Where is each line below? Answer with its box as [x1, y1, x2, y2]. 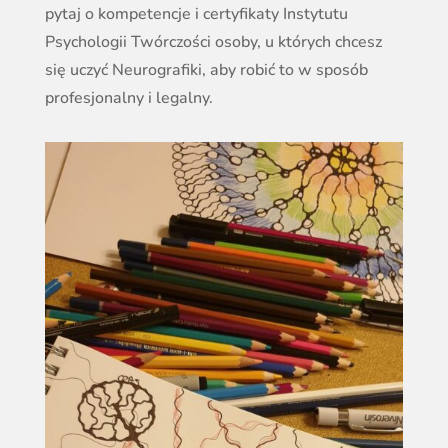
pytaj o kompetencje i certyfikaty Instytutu [44, 3, 348, 25]
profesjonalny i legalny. [44, 87, 213, 109]
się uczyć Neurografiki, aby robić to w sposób [44, 59, 368, 81]
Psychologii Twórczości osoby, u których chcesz [44, 31, 382, 53]
